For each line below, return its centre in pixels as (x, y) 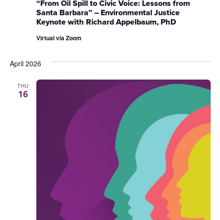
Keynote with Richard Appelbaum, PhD (106, 22)
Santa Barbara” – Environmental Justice (108, 13)
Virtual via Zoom (59, 38)
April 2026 (25, 64)
